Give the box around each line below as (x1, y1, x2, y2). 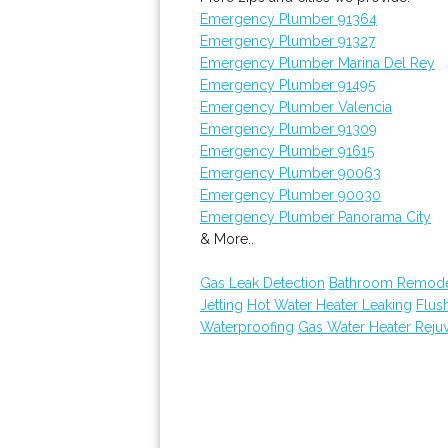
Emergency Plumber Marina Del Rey (200, 55, 435, 71)
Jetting (200, 297, 243, 313)
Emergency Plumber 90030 (200, 187, 381, 203)
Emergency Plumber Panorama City (200, 209, 431, 225)
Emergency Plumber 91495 (200, 77, 375, 93)
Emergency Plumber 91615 (200, 143, 374, 159)
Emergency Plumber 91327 (200, 33, 375, 49)
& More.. (200, 231, 254, 247)
